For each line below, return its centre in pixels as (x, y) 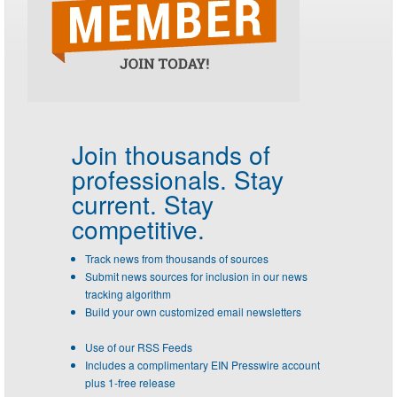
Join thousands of (171, 154)
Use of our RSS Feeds (139, 346)
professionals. (149, 179)
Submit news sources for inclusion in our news (196, 276)
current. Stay (143, 203)
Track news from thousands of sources (177, 258)
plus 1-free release (130, 382)
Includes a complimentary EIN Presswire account (202, 364)
